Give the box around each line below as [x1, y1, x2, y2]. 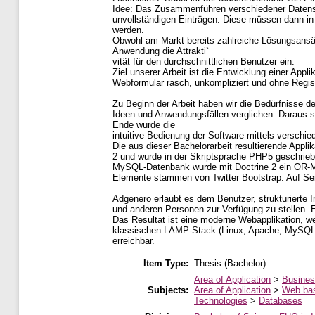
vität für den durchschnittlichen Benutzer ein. [112, 56, 295, 67]
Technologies [194, 295, 247, 307]
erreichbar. [112, 235, 155, 246]
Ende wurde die [112, 119, 175, 130]
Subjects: [148, 285, 188, 296]
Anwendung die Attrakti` [112, 45, 209, 56]
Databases [259, 295, 302, 307]
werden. [112, 24, 144, 35]
